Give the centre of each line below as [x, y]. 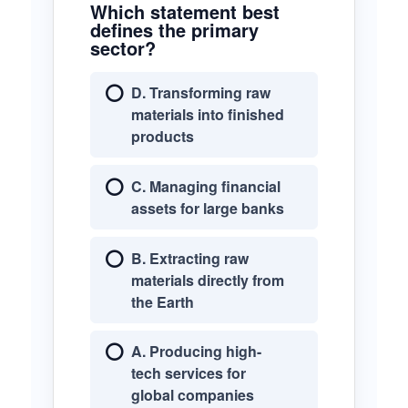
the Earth [162, 301]
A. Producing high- [196, 352]
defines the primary [174, 29]
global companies [192, 395]
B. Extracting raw [189, 258]
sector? [122, 47]
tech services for [188, 373]
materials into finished [207, 114]
